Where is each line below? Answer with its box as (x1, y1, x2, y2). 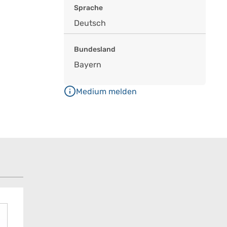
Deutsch (74, 18, 106, 28)
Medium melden (76, 87, 137, 96)
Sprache (74, 4, 103, 12)
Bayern (74, 60, 101, 69)
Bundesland (74, 45, 116, 54)
